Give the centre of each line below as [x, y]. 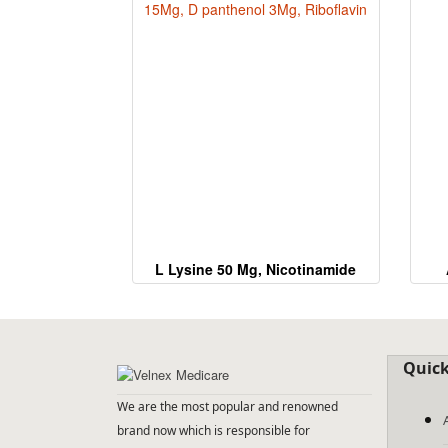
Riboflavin [255, 309]
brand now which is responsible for [213, 430]
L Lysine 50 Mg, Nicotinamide [256, 269]
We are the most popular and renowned [227, 406]
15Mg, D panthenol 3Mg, [255, 289]
